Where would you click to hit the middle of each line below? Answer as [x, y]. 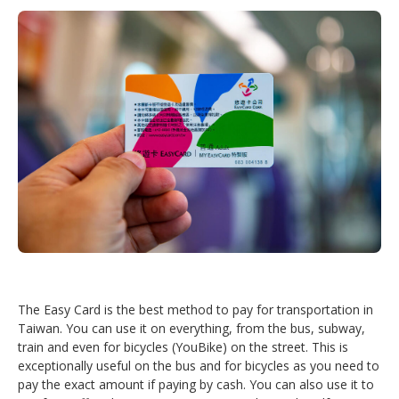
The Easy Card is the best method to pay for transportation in [195, 310]
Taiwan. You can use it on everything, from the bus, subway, [191, 329]
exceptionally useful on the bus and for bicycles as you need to [199, 366]
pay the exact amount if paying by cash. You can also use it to [196, 385]
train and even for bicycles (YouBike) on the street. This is [183, 347]
